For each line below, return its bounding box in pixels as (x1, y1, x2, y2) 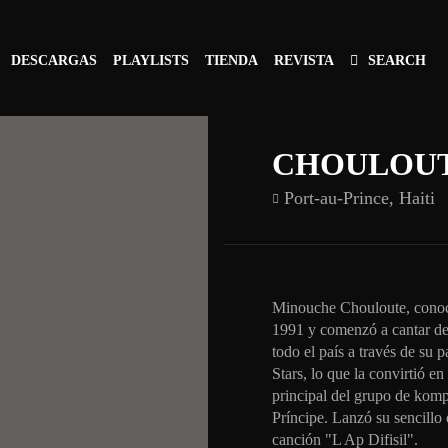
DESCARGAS (11, 53, 97, 68)
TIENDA (205, 53, 258, 68)
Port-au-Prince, (284, 188, 399, 208)
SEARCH (368, 53, 426, 68)
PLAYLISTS (113, 53, 189, 68)
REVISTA (274, 53, 334, 68)
